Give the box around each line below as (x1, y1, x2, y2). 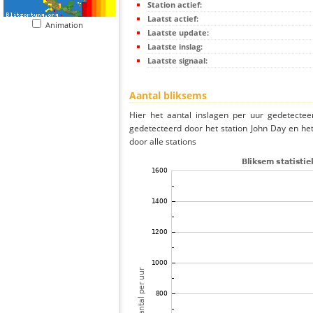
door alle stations (129, 136, 196, 148)
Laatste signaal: (147, 55, 208, 66)
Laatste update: (147, 27, 209, 38)
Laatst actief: (147, 13, 198, 24)
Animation (45, 20, 89, 30)
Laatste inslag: (147, 41, 203, 52)
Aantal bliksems (129, 89, 207, 103)
